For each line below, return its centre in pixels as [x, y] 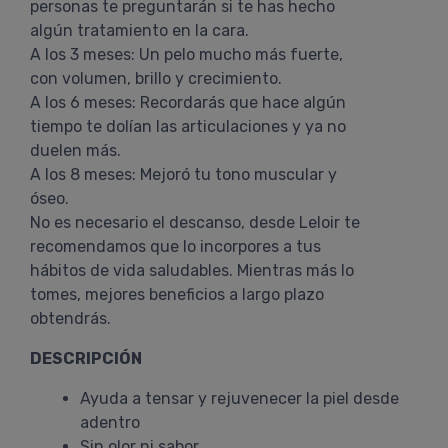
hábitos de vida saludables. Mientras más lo [192, 270]
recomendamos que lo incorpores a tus [175, 246]
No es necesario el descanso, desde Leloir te [195, 222]
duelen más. [75, 150]
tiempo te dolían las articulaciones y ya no [188, 126]
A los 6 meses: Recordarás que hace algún [188, 102]
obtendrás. [70, 318]
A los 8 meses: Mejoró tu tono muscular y [183, 174]
